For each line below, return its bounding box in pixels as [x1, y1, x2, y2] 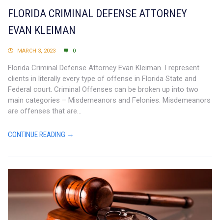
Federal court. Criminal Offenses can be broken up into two [8, 84, 198, 94]
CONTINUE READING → [8, 130, 74, 139]
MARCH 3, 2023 [17, 47, 55, 54]
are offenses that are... [8, 106, 82, 115]
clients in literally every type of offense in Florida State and [8, 74, 196, 83]
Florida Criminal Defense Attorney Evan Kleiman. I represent [8, 63, 199, 72]
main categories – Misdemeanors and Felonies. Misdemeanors [8, 95, 211, 105]
